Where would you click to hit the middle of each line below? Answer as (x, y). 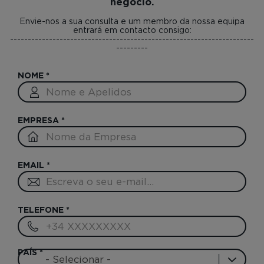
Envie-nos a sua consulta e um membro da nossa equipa (132, 21)
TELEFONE (42, 211)
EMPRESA (39, 121)
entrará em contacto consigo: (132, 30)
